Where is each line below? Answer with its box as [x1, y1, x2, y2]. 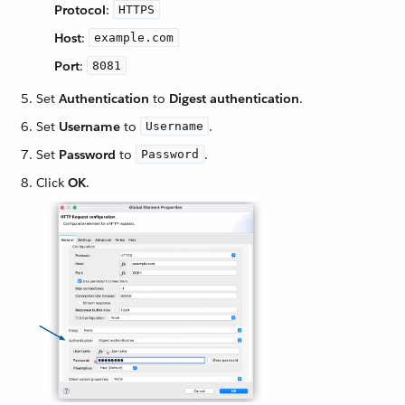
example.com [94, 31, 174, 45]
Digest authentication [169, 90, 299, 108]
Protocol [54, 2, 106, 19]
